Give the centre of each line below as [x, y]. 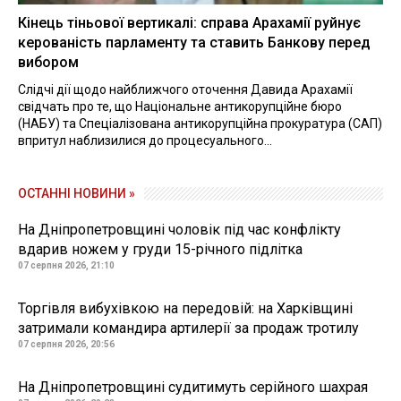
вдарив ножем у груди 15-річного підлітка [160, 249]
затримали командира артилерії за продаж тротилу [188, 328]
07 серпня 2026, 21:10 [66, 265]
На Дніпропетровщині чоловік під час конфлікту [179, 229]
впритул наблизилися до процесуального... [145, 140]
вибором [48, 62]
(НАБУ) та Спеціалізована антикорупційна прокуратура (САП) [200, 123]
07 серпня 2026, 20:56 [66, 344]
